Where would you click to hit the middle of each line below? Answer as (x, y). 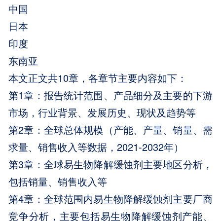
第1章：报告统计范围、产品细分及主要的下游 (110, 95)
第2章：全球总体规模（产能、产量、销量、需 (110, 129)
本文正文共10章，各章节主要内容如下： (98, 77)
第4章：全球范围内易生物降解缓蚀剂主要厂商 (110, 198)
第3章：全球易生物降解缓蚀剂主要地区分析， (110, 164)
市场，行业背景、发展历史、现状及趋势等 (102, 112)
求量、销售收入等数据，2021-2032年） (96, 147)
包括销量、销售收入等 (58, 181)
